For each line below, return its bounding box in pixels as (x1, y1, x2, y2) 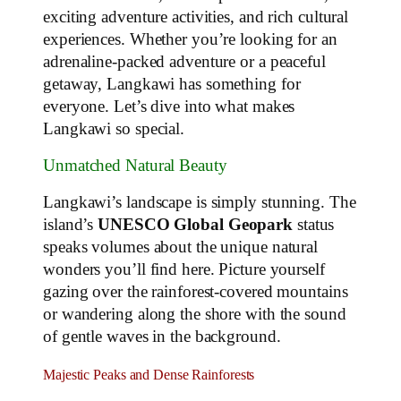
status (293, 215, 335, 234)
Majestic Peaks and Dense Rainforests (43, 367, 255, 384)
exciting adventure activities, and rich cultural (43, 7, 349, 26)
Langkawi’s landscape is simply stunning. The (43, 192, 356, 211)
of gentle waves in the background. (43, 327, 281, 346)
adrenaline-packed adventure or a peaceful (43, 52, 326, 71)
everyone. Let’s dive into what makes (43, 97, 295, 115)
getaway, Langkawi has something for (43, 74, 301, 93)
